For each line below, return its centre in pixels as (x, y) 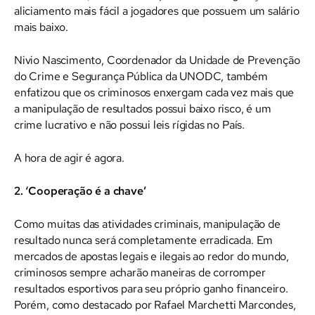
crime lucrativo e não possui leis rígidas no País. (130, 124)
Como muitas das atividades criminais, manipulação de (147, 224)
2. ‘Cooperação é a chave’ (80, 191)
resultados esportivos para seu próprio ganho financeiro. (151, 288)
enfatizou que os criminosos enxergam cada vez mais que (154, 92)
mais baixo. (41, 27)
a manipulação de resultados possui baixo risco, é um (143, 108)
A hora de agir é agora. (69, 157)
